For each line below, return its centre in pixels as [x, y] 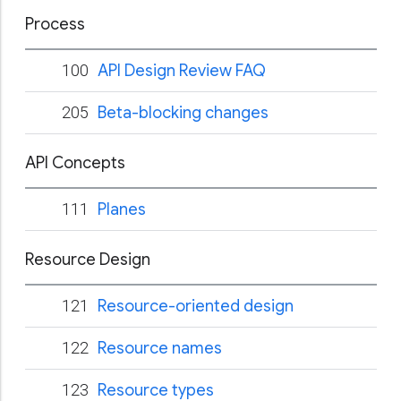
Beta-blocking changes [183, 113]
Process [55, 24]
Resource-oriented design [196, 306]
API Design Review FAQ [182, 71]
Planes [122, 209]
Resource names [160, 348]
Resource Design [88, 260]
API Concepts [75, 163]
